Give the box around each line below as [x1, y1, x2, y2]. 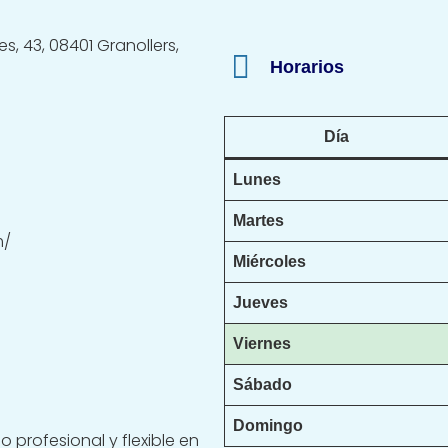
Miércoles [233, 253, 306, 271]
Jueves [233, 294, 288, 312]
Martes [233, 212, 284, 230]
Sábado [233, 376, 292, 394]
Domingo [233, 417, 303, 435]
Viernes [233, 335, 291, 353]
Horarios [270, 57, 344, 78]
